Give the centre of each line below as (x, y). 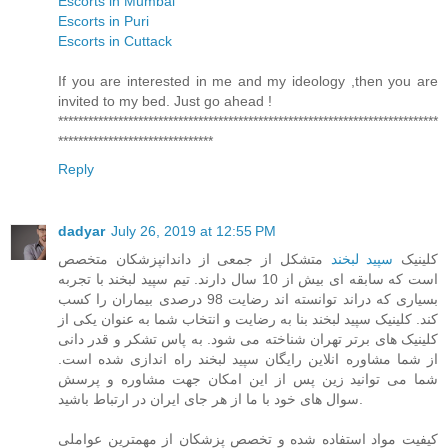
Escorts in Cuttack (115, 41)
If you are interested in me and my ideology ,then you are (248, 81)
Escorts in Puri (103, 21)
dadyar (81, 231)
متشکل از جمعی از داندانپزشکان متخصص (194, 259)
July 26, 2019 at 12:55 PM (193, 231)
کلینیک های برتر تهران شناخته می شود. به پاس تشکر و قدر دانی (248, 339)
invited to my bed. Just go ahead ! (165, 101)
